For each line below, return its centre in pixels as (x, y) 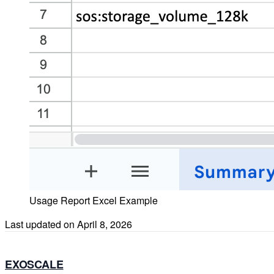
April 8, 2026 (105, 224)
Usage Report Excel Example (94, 201)
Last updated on (41, 224)
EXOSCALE (34, 265)
